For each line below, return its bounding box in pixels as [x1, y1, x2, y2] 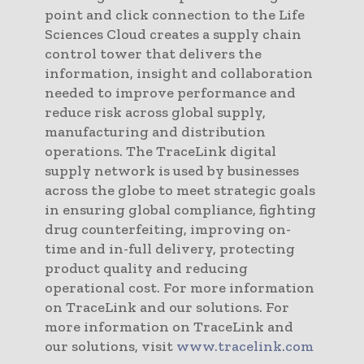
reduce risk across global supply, [45, 102, 266, 121]
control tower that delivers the [45, 44, 262, 63]
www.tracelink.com [176, 336, 314, 355]
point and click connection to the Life [45, 5, 305, 24]
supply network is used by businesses [45, 161, 299, 180]
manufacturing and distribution [45, 122, 266, 141]
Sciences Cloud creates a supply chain [45, 24, 301, 43]
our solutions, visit [45, 336, 176, 355]
